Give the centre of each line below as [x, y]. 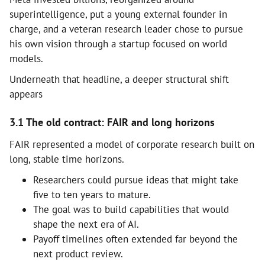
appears [26, 94]
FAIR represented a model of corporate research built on [132, 144]
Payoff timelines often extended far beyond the [135, 239]
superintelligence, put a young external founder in [118, 14]
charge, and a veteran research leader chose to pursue [126, 29]
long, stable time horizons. [67, 159]
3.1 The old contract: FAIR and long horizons [112, 122]
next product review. [78, 253]
